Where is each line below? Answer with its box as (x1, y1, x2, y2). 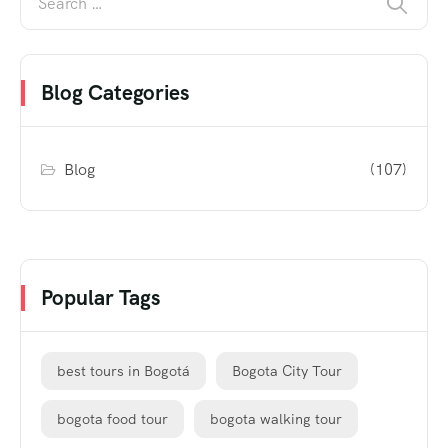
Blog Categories (41, 79, 189, 107)
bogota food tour (57, 410, 168, 429)
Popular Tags (41, 284, 160, 312)
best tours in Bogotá (57, 362, 190, 381)
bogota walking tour (210, 410, 342, 429)
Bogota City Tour (232, 362, 342, 381)
